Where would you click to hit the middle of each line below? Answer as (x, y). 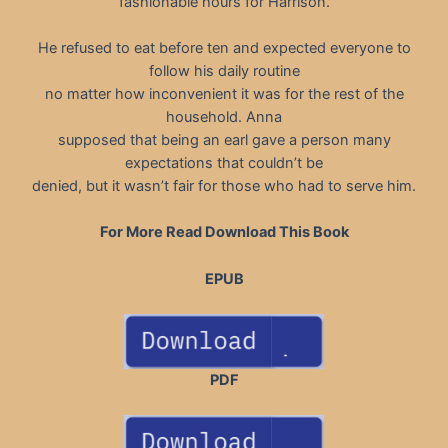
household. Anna (224, 116)
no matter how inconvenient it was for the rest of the (224, 93)
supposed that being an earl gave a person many (224, 139)
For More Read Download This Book (224, 232)
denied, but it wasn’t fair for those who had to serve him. (224, 185)
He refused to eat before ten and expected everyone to (224, 47)
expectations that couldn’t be (224, 162)
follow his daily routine (224, 70)
